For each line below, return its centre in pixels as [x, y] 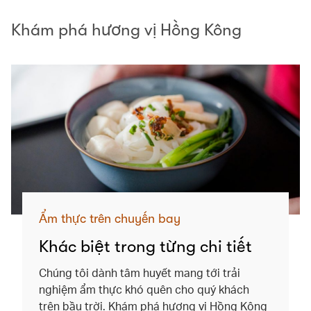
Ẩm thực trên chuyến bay [110, 219]
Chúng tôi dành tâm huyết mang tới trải [140, 273]
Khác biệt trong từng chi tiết [145, 247]
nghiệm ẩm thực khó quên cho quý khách [144, 289]
